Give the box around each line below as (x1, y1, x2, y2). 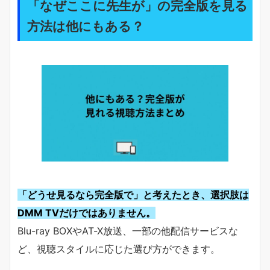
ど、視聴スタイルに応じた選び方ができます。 (17, 243, 220, 256)
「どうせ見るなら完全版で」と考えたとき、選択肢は (17, 189, 249, 201)
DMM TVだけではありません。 (17, 207, 155, 219)
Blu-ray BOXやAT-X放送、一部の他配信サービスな (17, 225, 238, 237)
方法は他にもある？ (27, 17, 144, 34)
